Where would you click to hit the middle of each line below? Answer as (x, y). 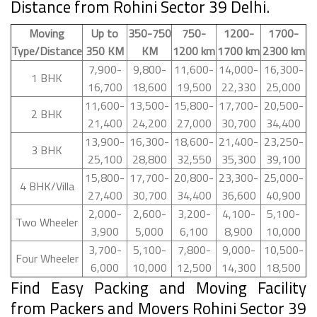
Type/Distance (47, 51)
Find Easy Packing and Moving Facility (158, 287)
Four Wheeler (47, 258)
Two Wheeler (47, 222)
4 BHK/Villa (47, 186)
